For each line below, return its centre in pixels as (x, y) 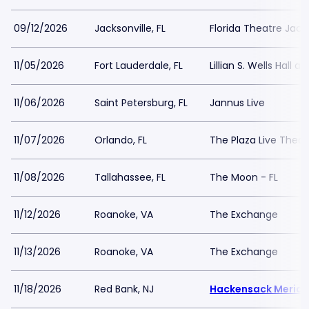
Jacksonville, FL (130, 28)
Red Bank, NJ (124, 289)
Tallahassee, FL (130, 177)
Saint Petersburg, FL (141, 103)
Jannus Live (237, 103)
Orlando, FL (121, 140)
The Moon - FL (244, 177)
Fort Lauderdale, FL (139, 66)
